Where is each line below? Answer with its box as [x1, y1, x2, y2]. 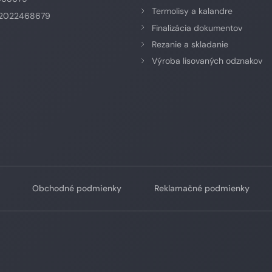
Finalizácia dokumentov [152, 22, 242, 33]
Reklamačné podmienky [154, 183, 250, 194]
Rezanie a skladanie [152, 38, 228, 50]
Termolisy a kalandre [152, 5, 233, 17]
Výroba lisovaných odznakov [152, 55, 262, 67]
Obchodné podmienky [32, 183, 121, 194]
